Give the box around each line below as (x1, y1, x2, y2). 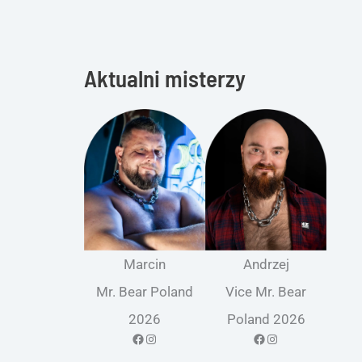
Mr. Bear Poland (96, 283, 193, 300)
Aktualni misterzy (84, 63, 246, 92)
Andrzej (242, 255, 289, 272)
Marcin (124, 255, 166, 272)
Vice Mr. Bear (225, 283, 306, 300)
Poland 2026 (226, 310, 305, 327)
